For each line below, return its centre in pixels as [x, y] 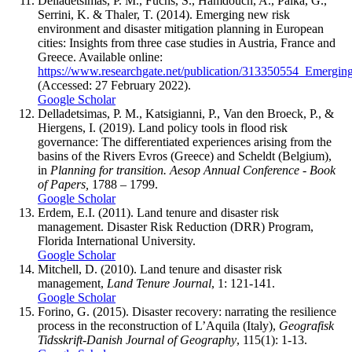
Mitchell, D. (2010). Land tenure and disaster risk [160, 269]
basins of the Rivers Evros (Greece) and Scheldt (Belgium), [185, 156]
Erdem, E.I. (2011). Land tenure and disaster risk [158, 213]
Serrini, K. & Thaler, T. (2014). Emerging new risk [164, 15]
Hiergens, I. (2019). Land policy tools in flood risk [163, 128]
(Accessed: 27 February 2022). [114, 86]
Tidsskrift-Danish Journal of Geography [137, 340]
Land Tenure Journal [159, 284]
